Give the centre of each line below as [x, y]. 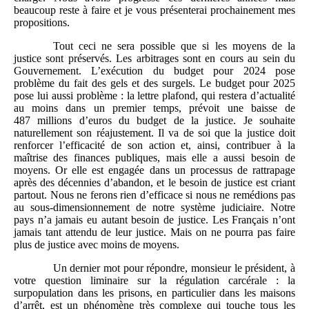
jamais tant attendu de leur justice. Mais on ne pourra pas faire [154, 232]
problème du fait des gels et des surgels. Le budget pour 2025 [154, 83]
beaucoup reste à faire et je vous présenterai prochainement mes [154, 10]
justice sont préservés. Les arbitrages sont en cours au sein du [154, 59]
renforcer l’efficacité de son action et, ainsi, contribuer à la [154, 146]
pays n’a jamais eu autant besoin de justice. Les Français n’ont [154, 220]
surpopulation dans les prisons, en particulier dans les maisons [154, 293]
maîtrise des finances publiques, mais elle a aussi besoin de [154, 158]
